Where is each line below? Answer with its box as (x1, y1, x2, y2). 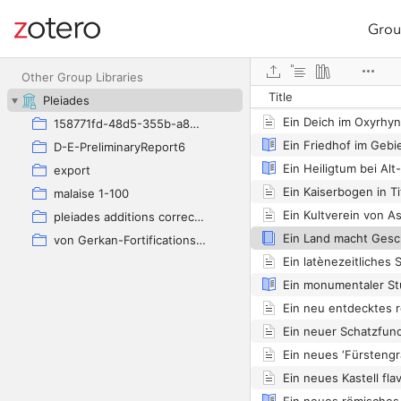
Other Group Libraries (21, 70, 143, 84)
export (54, 163, 90, 177)
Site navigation (14, 30, 111, 48)
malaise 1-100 (54, 186, 129, 200)
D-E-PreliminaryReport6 (54, 140, 185, 154)
